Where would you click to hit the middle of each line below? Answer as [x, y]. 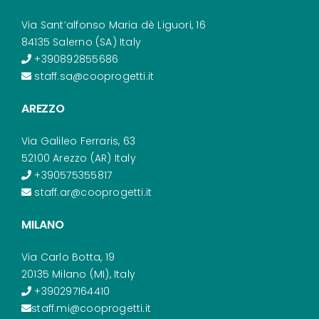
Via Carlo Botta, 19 [68, 257]
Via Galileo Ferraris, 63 [78, 141]
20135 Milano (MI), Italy [78, 274]
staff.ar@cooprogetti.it [92, 192]
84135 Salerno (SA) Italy [81, 42]
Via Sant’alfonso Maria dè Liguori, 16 [113, 25]
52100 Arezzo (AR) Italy [78, 158]
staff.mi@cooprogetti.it [91, 308]
